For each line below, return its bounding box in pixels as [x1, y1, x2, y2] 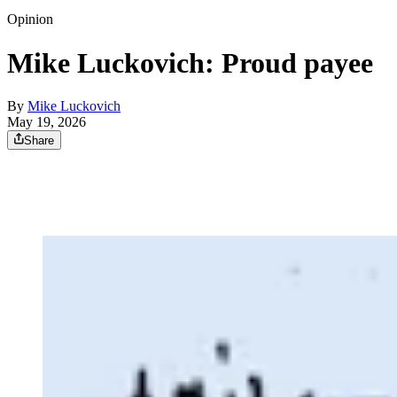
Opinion [7, 12, 53, 27]
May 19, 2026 [7, 114, 86, 130]
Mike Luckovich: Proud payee [7, 46, 373, 79]
